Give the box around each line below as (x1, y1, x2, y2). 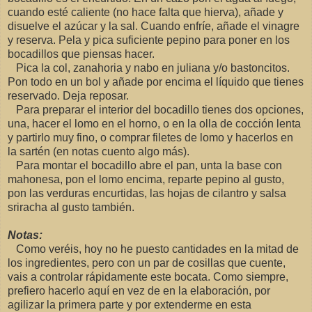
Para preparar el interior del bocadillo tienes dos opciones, (8, 104, 304, 116)
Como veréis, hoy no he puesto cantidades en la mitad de (8, 243, 299, 256)
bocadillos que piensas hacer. (8, 48, 155, 61)
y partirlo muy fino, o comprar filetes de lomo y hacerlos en (8, 132, 293, 144)
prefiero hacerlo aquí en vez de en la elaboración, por (8, 285, 270, 297)
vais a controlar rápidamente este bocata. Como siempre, (8, 271, 288, 283)
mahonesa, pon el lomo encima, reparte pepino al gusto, (8, 173, 284, 186)
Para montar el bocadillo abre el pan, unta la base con (8, 159, 282, 172)
